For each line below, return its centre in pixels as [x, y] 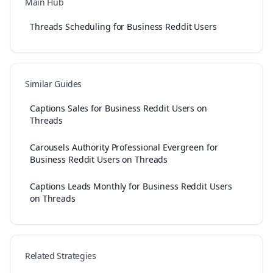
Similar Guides [54, 84]
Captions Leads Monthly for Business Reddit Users [131, 186]
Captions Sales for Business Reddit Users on [119, 108]
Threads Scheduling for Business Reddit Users [123, 27]
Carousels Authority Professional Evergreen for [124, 147]
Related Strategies [61, 256]
